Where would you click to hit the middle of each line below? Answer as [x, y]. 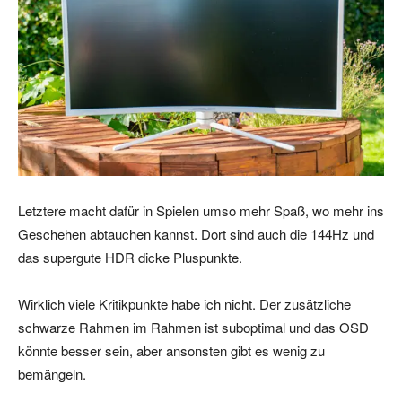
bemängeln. [52, 373]
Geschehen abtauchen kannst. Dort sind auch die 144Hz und [196, 233]
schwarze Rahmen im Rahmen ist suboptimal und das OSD [193, 327]
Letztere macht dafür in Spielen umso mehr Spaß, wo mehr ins [201, 210]
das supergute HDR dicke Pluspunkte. [130, 257]
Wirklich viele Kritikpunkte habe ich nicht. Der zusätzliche [184, 303]
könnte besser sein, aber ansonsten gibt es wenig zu [171, 350]
